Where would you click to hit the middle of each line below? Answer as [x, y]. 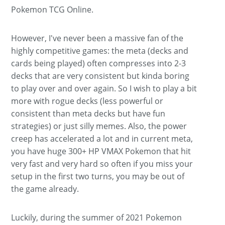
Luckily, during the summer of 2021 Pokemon [97, 217]
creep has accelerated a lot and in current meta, [102, 138]
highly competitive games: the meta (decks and [100, 50]
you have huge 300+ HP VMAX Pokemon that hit [101, 151]
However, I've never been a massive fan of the [97, 38]
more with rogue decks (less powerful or [87, 101]
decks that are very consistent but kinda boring [100, 76]
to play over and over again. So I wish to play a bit [104, 88]
